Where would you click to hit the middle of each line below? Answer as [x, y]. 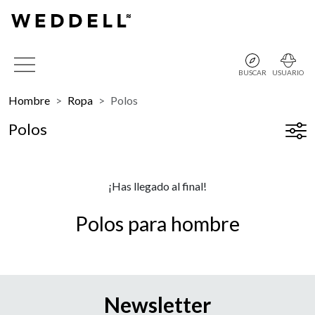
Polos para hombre [157, 224]
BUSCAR [252, 72]
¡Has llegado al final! [157, 186]
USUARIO [288, 72]
